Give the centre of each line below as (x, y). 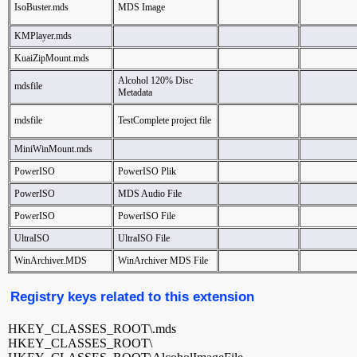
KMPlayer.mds (43, 36)
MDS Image (141, 7)
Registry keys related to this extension (132, 296)
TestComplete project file (165, 120)
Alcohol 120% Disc (155, 80)
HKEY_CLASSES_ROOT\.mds (92, 329)
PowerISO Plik (147, 171)
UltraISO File (144, 238)
